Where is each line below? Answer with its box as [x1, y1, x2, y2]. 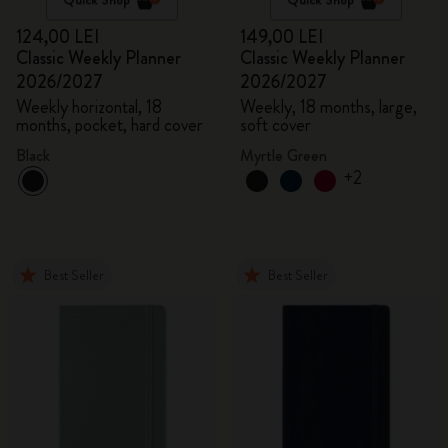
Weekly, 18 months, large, [240, 94, 417, 120]
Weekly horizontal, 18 [16, 94, 162, 120]
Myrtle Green [240, 144, 327, 167]
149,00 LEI [240, 24, 323, 50]
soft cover [240, 112, 311, 138]
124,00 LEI [16, 24, 99, 50]
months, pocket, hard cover [16, 112, 203, 138]
